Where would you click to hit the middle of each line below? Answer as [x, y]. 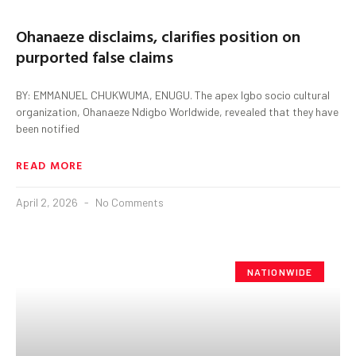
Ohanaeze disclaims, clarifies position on [158, 35]
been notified [48, 128]
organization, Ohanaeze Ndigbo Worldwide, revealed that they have [177, 111]
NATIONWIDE [280, 271]
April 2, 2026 [48, 202]
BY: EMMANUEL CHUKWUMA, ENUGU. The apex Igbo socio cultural [173, 95]
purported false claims [95, 56]
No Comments [128, 202]
